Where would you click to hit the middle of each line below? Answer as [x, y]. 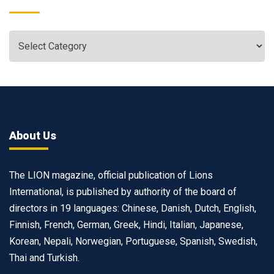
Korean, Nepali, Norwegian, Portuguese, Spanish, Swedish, [133, 241]
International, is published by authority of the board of [123, 191]
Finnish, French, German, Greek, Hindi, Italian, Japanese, [126, 224]
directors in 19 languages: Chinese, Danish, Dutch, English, [133, 208]
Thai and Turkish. [44, 257]
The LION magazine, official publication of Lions [111, 175]
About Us [33, 135]
